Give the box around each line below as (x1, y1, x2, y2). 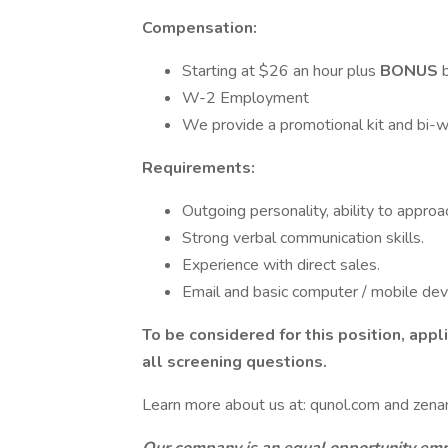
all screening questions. (142, 351, 327, 373)
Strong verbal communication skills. (182, 227, 424, 249)
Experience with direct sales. (182, 254, 380, 276)
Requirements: (142, 157, 255, 179)
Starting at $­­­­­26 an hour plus (182, 60, 380, 82)
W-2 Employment (182, 87, 309, 109)
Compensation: (142, 17, 257, 39)
